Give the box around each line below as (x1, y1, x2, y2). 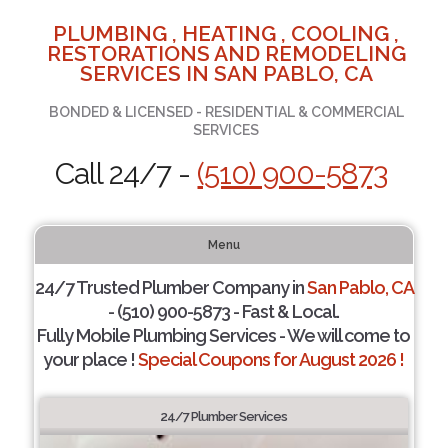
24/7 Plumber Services (160, 409, 288, 424)
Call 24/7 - (55, 156, 198, 191)
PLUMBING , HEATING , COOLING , (53, 21, 400, 46)
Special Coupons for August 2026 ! (138, 349, 405, 370)
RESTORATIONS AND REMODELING (46, 41, 406, 66)
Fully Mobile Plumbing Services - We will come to (37, 325, 411, 346)
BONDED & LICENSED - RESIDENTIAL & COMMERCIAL (48, 104, 404, 120)
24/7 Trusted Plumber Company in (34, 277, 307, 298)
